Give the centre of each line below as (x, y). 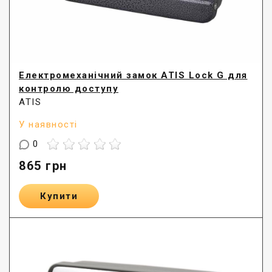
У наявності (48, 125)
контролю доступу (69, 89)
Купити (59, 196)
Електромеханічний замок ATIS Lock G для (133, 76)
